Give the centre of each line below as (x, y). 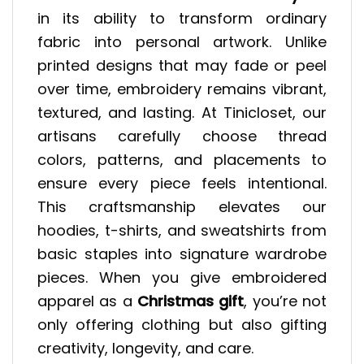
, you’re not (286, 301)
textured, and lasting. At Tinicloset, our (182, 113)
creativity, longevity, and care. (145, 349)
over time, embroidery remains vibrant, (182, 89)
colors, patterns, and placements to (182, 160)
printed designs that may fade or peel (182, 66)
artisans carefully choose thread (182, 136)
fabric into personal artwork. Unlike (182, 42)
